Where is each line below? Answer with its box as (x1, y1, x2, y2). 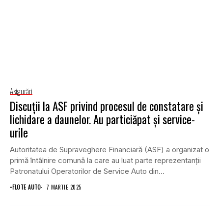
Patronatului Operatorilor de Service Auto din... (10, 166, 165, 176)
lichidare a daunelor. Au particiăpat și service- (10, 111, 195, 128)
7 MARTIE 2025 (46, 183, 82, 192)
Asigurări (10, 85, 32, 97)
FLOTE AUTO (12, 183, 41, 192)
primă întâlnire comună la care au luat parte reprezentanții (10, 156, 201, 165)
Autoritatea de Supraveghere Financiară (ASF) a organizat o (10, 145, 209, 155)
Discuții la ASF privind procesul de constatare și (10, 98, 203, 115)
